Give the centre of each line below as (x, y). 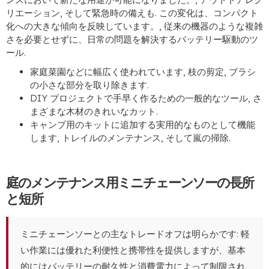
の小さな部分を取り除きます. (89, 85)
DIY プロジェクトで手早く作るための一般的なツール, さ (146, 98)
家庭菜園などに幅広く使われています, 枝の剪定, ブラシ (143, 72)
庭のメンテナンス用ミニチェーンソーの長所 (130, 183)
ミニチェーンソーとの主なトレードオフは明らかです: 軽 (135, 234)
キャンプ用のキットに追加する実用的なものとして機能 (143, 125)
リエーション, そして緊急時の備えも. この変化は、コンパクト (132, 13)
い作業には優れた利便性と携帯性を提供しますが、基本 (133, 250)
